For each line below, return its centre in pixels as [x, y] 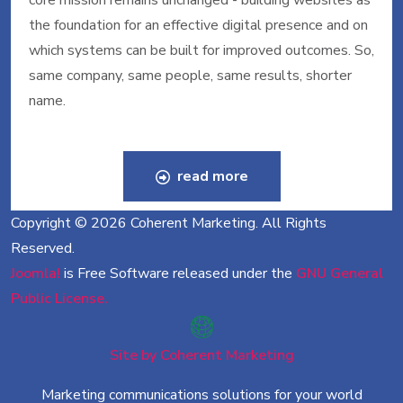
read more [210, 176]
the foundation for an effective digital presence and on [198, 25]
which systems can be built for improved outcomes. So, [201, 50]
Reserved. [43, 248]
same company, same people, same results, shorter [190, 76]
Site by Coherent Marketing [201, 355]
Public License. [59, 299]
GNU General [340, 273]
